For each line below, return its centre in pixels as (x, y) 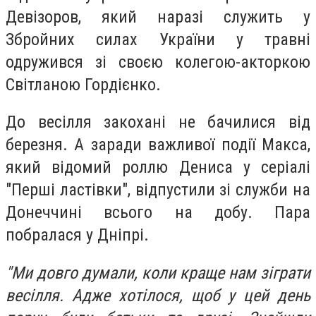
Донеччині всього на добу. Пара (158, 213)
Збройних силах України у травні (158, 39)
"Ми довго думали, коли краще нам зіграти (158, 273)
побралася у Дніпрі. (77, 235)
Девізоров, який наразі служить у (158, 17)
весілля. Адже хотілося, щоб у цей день (158, 295)
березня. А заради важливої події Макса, (158, 145)
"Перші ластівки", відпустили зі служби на (158, 190)
